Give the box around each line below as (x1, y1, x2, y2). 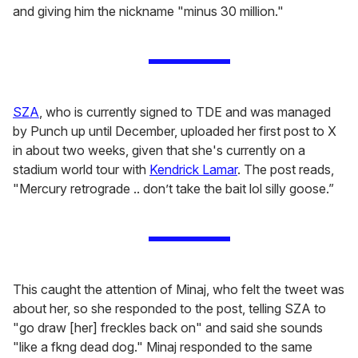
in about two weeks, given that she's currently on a (13, 142, 305, 159)
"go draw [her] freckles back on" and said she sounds (13, 320, 323, 336)
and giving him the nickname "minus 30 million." (13, 3, 284, 20)
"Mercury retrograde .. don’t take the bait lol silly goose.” (13, 181, 334, 197)
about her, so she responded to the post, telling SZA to (13, 300, 326, 317)
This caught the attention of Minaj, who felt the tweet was (13, 281, 344, 298)
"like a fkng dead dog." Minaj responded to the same (13, 339, 312, 356)
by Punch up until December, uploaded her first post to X (13, 123, 336, 140)
